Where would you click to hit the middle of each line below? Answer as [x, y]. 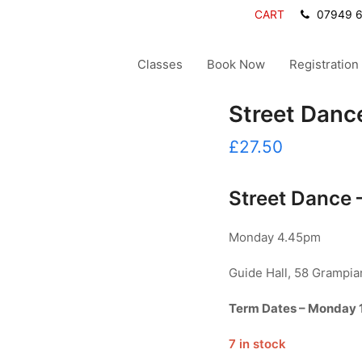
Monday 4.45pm [274, 237]
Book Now [236, 64]
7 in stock [257, 344]
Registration [324, 64]
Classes [160, 64]
